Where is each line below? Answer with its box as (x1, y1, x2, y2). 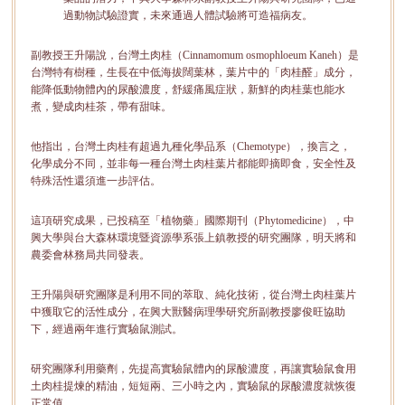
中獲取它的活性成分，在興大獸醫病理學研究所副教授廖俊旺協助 (31, 305, 345, 318)
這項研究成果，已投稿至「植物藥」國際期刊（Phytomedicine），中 (31, 213, 354, 227)
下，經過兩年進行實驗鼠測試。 (31, 322, 183, 335)
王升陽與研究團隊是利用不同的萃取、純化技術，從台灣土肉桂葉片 (31, 287, 356, 301)
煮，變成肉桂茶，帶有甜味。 (31, 99, 172, 113)
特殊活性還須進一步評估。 (31, 174, 161, 187)
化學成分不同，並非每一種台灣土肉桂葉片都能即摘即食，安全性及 (31, 156, 356, 170)
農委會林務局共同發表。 (31, 248, 150, 261)
